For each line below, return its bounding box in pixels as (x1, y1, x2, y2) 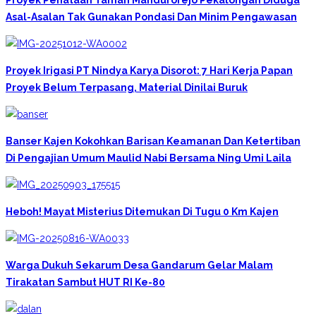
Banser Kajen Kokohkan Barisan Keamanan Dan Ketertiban (6, 135, 300, 147)
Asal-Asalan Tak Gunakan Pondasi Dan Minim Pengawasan (6, 11, 297, 23)
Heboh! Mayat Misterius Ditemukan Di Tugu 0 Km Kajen (6, 205, 279, 217)
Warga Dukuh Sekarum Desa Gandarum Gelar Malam (6, 259, 273, 271)
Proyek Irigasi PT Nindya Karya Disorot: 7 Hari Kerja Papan (6, 64, 293, 76)
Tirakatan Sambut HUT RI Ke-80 (6, 276, 165, 288)
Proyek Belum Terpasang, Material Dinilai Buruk (6, 81, 248, 93)
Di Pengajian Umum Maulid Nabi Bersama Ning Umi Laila (6, 152, 291, 164)
